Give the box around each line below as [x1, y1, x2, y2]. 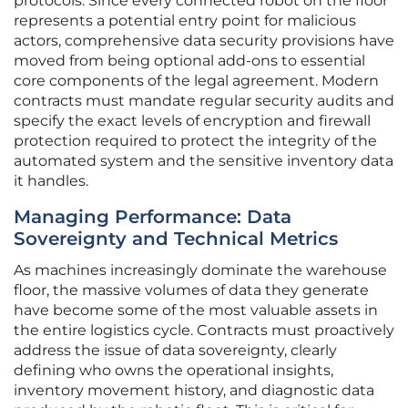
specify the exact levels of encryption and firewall [14, 112, 371, 130]
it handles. [14, 172, 88, 190]
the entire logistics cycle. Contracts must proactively [14, 321, 394, 340]
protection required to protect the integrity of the [14, 132, 377, 150]
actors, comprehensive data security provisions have [14, 32, 394, 50]
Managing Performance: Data [14, 206, 291, 229]
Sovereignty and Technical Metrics [14, 228, 338, 250]
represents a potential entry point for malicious [14, 12, 356, 30]
